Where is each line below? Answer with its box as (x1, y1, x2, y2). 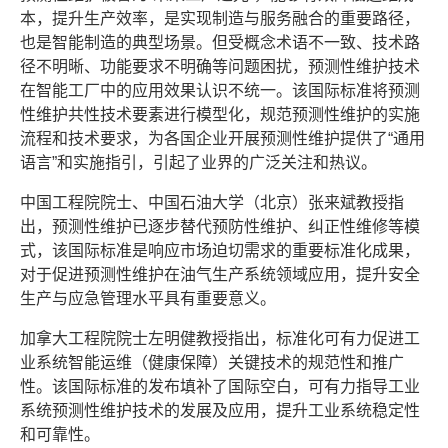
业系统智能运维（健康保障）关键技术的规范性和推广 (20, 353, 404, 371)
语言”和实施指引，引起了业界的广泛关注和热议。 (20, 153, 377, 171)
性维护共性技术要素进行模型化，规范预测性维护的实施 (20, 105, 420, 123)
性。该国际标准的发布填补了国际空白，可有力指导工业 (20, 377, 420, 395)
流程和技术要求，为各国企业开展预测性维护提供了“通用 (20, 129, 425, 147)
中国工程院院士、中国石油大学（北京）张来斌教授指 (20, 193, 404, 211)
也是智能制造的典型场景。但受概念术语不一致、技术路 (20, 33, 420, 51)
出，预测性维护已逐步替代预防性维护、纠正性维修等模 (20, 217, 420, 235)
